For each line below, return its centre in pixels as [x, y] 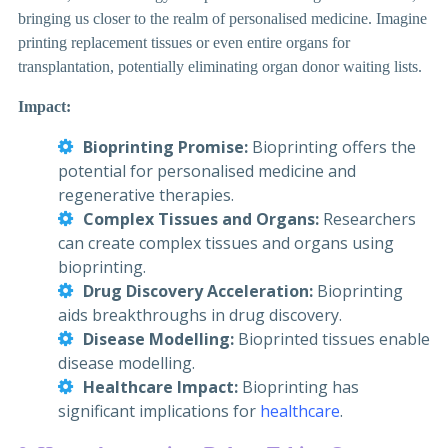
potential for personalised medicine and [207, 171]
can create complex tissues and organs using [226, 243]
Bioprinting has [298, 387]
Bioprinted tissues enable [334, 339]
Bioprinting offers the [332, 147]
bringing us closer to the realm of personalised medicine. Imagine [222, 19]
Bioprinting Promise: [165, 147]
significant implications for [159, 411]
